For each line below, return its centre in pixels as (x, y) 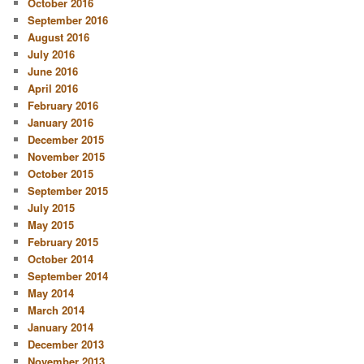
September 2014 (68, 275)
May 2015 (51, 224)
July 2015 (52, 207)
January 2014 (61, 327)
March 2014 (56, 310)
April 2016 (53, 88)
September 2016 (68, 19)
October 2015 (61, 173)
